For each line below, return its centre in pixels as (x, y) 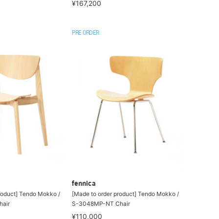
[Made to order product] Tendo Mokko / (126, 194)
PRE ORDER (86, 33)
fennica (84, 184)
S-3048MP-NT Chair (101, 204)
